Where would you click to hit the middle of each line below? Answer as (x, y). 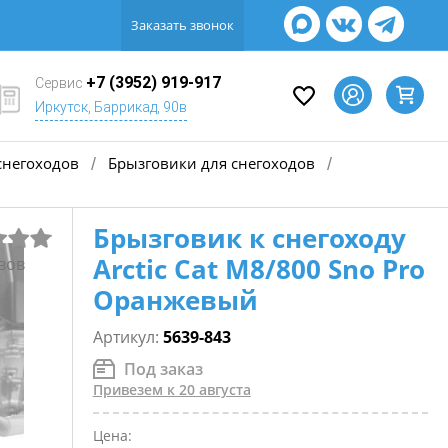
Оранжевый (175, 300)
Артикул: (127, 337)
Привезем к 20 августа (171, 389)
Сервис (60, 83)
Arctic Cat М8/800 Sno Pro (258, 269)
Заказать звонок (182, 25)
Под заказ (163, 368)
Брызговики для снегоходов (211, 162)
